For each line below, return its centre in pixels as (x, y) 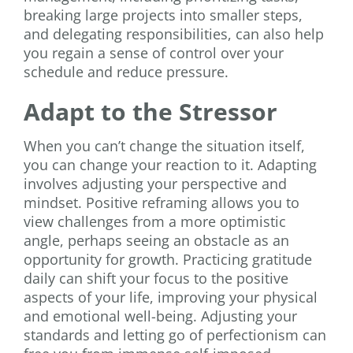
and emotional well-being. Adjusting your (160, 316)
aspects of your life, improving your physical (171, 297)
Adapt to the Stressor (150, 111)
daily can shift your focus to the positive (156, 279)
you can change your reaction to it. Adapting (170, 165)
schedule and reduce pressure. (126, 71)
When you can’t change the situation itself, (164, 146)
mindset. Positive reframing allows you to (162, 203)
